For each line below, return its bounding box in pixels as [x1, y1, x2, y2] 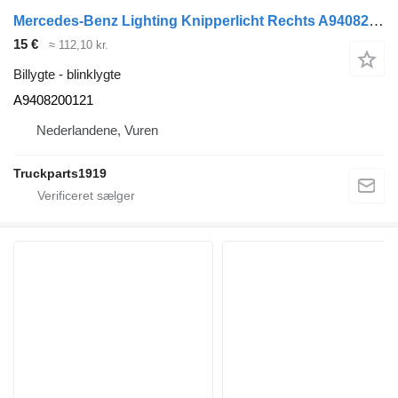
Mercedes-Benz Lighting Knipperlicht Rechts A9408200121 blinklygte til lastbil [369, 12, 384, 29]
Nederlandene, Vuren [36, 123, 158, 139]
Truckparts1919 [13, 166, 107, 181]
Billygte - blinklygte [13, 67, 121, 83]
